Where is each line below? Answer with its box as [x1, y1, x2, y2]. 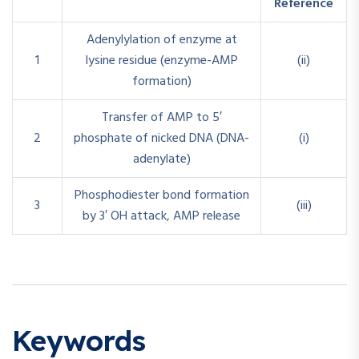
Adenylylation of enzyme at [86, 29, 237, 50]
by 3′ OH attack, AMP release [83, 205, 240, 227]
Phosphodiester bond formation [74, 184, 249, 206]
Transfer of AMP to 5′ [101, 107, 222, 128]
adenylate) [132, 148, 191, 170]
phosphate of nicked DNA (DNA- [74, 127, 249, 149]
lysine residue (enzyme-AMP [85, 50, 238, 71]
